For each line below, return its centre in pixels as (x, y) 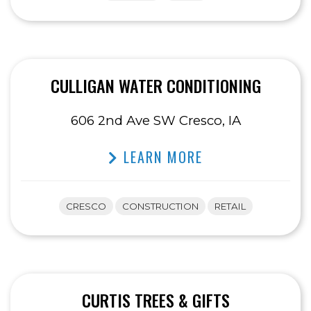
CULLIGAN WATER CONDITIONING (155, 86)
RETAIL (230, 207)
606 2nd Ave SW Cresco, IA (155, 121)
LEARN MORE (161, 157)
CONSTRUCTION (160, 207)
